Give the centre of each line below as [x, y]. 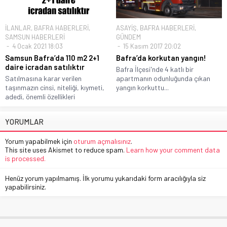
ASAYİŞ [126, 28]
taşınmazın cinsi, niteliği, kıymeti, [55, 87]
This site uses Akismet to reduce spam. [66, 149]
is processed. [25, 158]
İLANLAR [18, 28]
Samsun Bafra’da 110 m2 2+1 [52, 58]
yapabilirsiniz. [26, 186]
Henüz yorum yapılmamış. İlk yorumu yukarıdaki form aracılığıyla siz [105, 178]
